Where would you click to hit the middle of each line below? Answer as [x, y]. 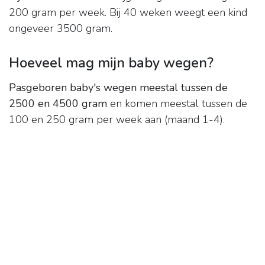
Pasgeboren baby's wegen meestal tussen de [118, 88]
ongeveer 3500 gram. [61, 29]
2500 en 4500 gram [58, 104]
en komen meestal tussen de [177, 104]
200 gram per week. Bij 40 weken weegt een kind [128, 13]
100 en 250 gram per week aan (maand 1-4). [117, 120]
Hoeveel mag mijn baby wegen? [111, 63]
